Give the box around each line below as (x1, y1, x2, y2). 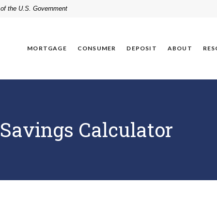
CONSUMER (77, 44, 116, 52)
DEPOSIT (126, 44, 157, 52)
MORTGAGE (27, 44, 67, 52)
